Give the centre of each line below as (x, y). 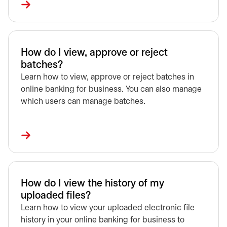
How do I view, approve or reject (94, 53)
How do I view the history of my (92, 184)
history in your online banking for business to (103, 220)
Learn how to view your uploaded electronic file (108, 208)
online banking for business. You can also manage (111, 89)
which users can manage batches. (83, 102)
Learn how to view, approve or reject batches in (107, 77)
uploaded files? (56, 196)
